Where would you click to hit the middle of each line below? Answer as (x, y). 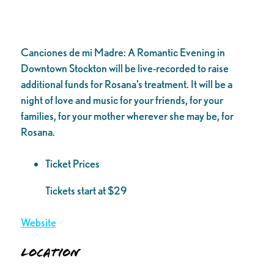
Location (50, 253)
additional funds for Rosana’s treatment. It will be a (126, 84)
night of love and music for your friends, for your (122, 100)
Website (38, 223)
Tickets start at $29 (86, 190)
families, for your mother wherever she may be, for (127, 116)
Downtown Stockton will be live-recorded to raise (124, 68)
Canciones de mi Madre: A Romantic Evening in (123, 52)
